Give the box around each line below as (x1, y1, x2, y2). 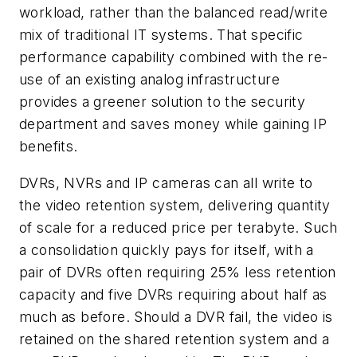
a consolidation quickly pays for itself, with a (19, 241, 314, 258)
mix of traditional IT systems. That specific (19, 26, 304, 44)
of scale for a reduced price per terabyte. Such (19, 218, 338, 236)
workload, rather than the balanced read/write (19, 4, 328, 22)
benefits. (19, 138, 78, 155)
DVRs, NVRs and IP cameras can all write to (19, 174, 313, 191)
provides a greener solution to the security (19, 93, 306, 111)
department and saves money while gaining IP (19, 116, 328, 133)
